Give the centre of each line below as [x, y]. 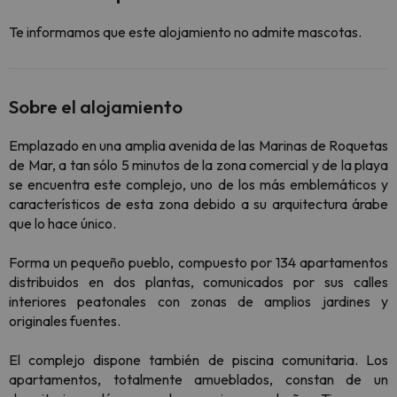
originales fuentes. [65, 321]
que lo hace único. [62, 224]
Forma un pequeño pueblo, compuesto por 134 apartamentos [198, 263]
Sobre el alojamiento [96, 107]
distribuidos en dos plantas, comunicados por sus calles [198, 282]
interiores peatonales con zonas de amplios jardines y [198, 302]
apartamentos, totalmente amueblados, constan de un [198, 380]
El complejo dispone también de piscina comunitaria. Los [198, 360]
